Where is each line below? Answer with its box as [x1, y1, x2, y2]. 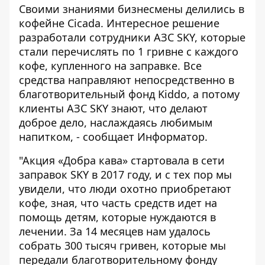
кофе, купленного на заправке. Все [19, 59, 202, 73]
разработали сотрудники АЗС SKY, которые [19, 30, 245, 44]
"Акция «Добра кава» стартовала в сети [19, 153, 225, 167]
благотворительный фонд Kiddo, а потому [19, 87, 240, 101]
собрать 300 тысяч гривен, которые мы [19, 238, 226, 253]
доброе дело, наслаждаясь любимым [19, 115, 212, 130]
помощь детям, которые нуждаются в [19, 210, 216, 224]
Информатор [137, 130, 205, 144]
